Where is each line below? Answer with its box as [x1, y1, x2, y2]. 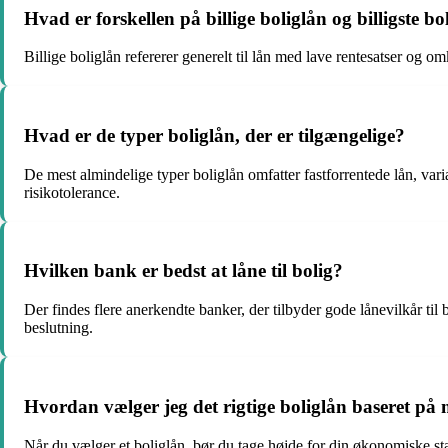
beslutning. [24, 319, 93, 337]
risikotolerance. [24, 183, 120, 201]
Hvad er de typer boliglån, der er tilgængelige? [24, 125, 405, 147]
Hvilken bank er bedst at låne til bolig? [24, 260, 343, 282]
